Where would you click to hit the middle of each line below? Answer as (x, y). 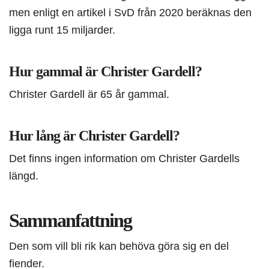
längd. (24, 176)
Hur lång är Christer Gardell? (94, 136)
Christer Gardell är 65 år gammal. (89, 94)
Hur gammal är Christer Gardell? (105, 72)
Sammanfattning (70, 221)
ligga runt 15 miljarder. (62, 30)
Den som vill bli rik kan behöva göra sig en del (119, 246)
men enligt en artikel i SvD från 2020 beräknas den (130, 13)
